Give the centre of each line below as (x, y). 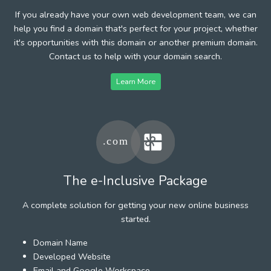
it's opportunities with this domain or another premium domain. (135, 42)
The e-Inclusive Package (135, 181)
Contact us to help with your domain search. (135, 56)
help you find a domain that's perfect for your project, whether (135, 28)
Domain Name (60, 242)
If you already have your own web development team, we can (135, 14)
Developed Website (72, 256)
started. (135, 219)
